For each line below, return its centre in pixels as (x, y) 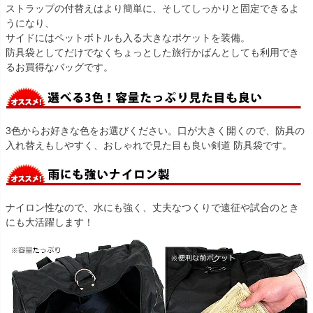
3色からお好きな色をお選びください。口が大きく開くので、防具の (155, 130)
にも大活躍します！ (50, 222)
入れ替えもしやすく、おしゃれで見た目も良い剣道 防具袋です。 (149, 145)
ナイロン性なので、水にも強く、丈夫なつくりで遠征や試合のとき (152, 207)
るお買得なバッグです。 (59, 67)
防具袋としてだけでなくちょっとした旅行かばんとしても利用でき (152, 52)
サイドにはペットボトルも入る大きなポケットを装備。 (128, 37)
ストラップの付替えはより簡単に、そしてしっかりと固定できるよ (152, 8)
